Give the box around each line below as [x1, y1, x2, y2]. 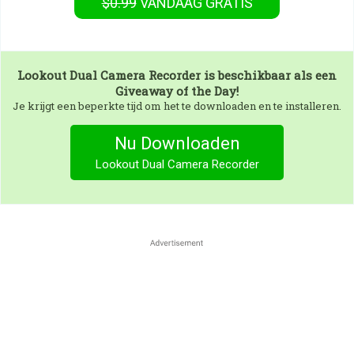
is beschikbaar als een [201, 67, 337, 83]
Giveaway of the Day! [115, 83, 239, 99]
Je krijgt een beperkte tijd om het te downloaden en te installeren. [13, 99, 341, 113]
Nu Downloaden [114, 134, 240, 153]
